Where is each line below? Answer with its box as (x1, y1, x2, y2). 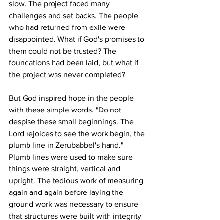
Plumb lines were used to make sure (9, 153, 135, 162)
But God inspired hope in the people (9, 94, 136, 103)
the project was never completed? (9, 70, 125, 79)
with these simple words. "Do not (9, 106, 123, 114)
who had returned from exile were (9, 23, 127, 32)
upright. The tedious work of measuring (9, 176, 145, 185)
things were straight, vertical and (9, 165, 122, 173)
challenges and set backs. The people (9, 11, 140, 20)
